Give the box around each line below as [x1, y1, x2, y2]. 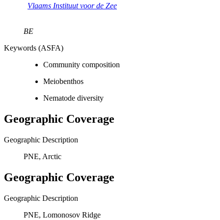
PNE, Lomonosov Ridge [24, 210, 101, 219]
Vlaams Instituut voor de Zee [27, 1, 117, 10]
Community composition [43, 60, 120, 69]
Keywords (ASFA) [4, 44, 63, 53]
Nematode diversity [43, 94, 104, 103]
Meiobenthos [43, 77, 83, 86]
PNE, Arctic [24, 152, 61, 161]
